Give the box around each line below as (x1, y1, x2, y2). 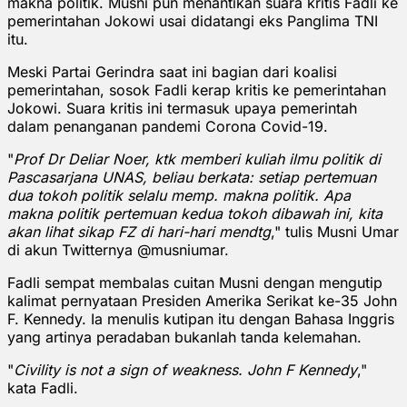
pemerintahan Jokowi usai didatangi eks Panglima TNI (7, 11, 378, 30)
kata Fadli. (7, 378, 78, 397)
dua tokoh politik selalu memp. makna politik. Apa (7, 185, 351, 204)
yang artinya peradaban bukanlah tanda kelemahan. (7, 327, 362, 346)
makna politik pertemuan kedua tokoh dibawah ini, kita (7, 203, 382, 223)
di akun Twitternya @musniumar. (7, 240, 229, 259)
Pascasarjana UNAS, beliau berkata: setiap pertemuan (7, 167, 376, 186)
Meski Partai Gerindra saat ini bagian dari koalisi (7, 62, 337, 81)
